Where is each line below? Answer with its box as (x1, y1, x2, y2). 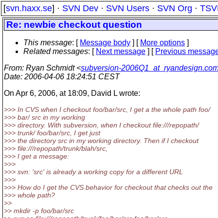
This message (23, 38, 72, 47)
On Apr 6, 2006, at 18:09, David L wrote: (4, 89, 140, 97)
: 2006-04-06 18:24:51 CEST (20, 73, 120, 81)
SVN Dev (62, 3, 98, 13)
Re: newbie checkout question (6, 19, 142, 30)
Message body (80, 38, 130, 47)
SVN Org (157, 3, 192, 13)
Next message (96, 47, 145, 55)
